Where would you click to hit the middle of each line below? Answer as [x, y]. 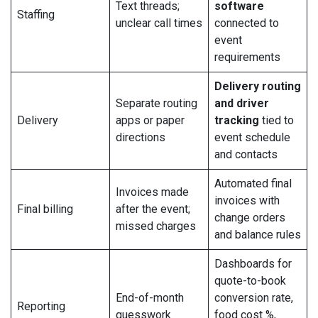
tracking [237, 120]
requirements [247, 57]
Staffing [36, 14]
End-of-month [150, 297]
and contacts [246, 154]
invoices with [247, 200]
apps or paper [150, 120]
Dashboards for [253, 263]
